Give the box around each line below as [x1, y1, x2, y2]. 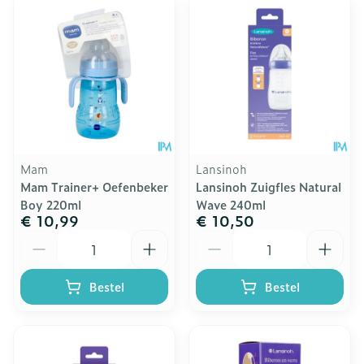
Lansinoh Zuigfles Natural [196, 178, 341, 196]
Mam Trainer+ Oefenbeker [20, 178, 168, 196]
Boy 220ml [20, 196, 81, 214]
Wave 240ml [196, 196, 266, 214]
